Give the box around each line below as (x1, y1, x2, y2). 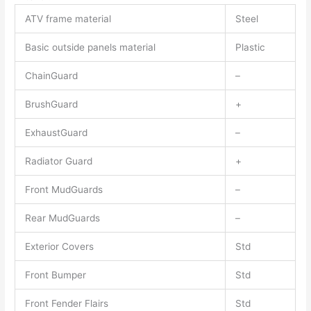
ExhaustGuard (24, 127, 87, 139)
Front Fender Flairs (24, 298, 108, 310)
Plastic (235, 42, 265, 53)
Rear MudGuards (24, 212, 100, 224)
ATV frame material (24, 13, 111, 25)
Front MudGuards (24, 184, 103, 196)
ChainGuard (24, 70, 78, 82)
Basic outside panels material (24, 42, 155, 53)
